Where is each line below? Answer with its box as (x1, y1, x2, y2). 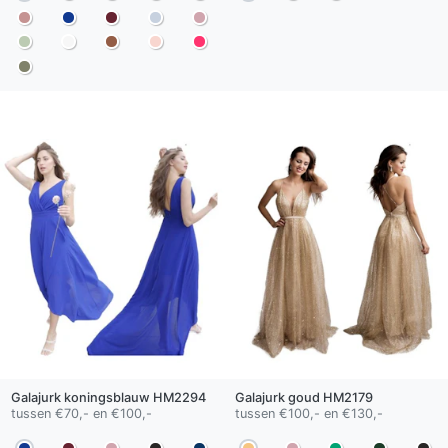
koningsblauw (63, 389, 150, 405)
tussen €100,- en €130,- (234, 405, 383, 421)
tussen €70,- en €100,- (10, 405, 152, 421)
